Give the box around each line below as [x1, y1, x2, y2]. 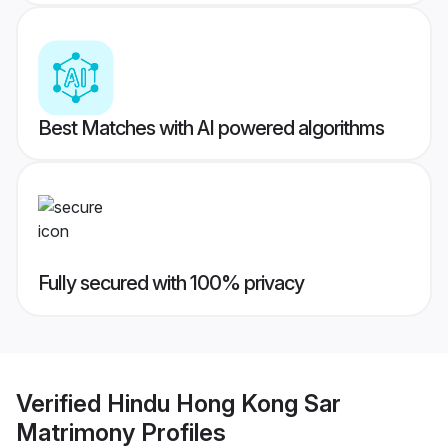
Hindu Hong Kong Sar [107, 388, 341, 418]
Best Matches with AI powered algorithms [38, 116, 384, 141]
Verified [16, 388, 107, 418]
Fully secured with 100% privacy [38, 271, 304, 296]
